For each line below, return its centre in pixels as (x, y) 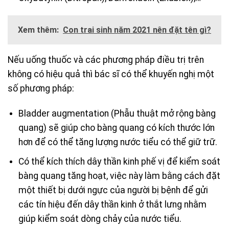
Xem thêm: (38, 30)
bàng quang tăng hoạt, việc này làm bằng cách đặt (119, 176)
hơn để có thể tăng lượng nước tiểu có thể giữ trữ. (118, 142)
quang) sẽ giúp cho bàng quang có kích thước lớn (116, 128)
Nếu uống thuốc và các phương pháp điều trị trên (106, 60)
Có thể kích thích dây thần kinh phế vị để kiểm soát (119, 161)
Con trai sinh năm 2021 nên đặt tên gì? (137, 30)
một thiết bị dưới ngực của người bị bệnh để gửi (113, 190)
